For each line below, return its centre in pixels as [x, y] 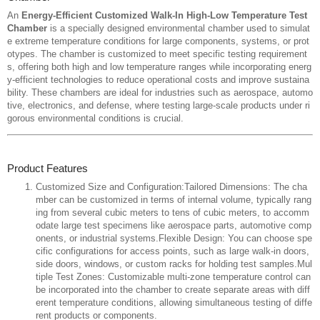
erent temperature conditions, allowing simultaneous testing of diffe [174, 303]
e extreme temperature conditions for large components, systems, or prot [158, 41]
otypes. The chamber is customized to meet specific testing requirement [157, 54]
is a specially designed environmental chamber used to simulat [179, 28]
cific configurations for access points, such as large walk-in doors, [172, 251]
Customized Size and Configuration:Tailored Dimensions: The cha [171, 187]
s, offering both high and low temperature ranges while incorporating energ [159, 66]
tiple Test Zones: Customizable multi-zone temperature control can [173, 277]
